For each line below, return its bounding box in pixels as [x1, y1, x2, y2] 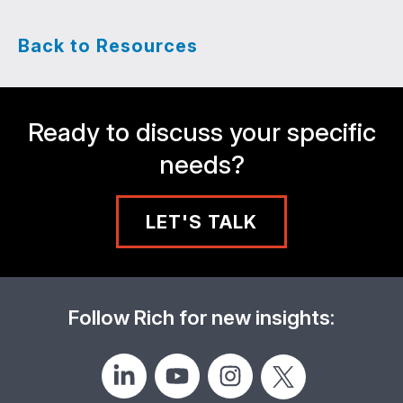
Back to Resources [18, 35, 198, 58]
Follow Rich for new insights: [68, 304, 335, 329]
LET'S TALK [146, 210, 257, 233]
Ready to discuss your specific [27, 117, 376, 148]
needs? [158, 149, 245, 181]
